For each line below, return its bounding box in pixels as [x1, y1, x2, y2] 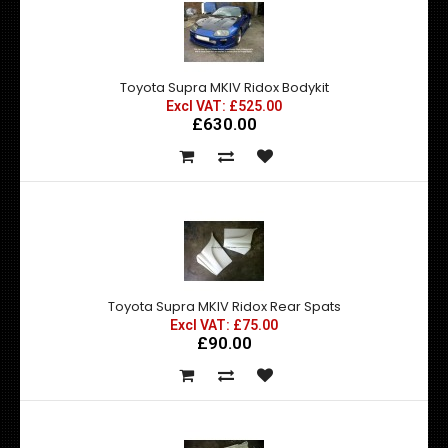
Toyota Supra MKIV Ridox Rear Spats [107, 297, 341, 316]
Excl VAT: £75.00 [170, 317, 278, 333]
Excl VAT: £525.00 [166, 98, 282, 114]
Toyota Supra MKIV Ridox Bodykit [119, 78, 329, 97]
